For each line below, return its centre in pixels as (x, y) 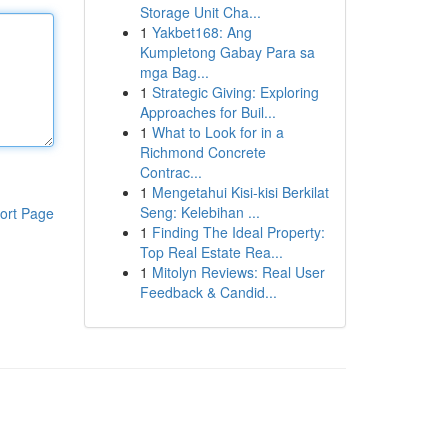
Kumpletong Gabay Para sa (227, 52)
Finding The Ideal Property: (238, 232)
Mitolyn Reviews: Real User (238, 272)
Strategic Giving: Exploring (235, 92)
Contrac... (170, 172)
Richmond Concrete (202, 152)
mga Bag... (174, 72)
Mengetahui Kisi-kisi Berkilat (240, 192)
